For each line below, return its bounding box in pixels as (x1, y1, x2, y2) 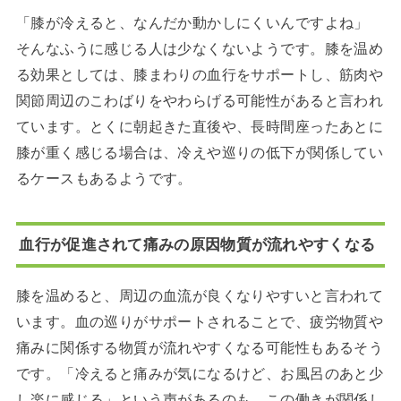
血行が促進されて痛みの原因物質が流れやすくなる (19, 235, 376, 254)
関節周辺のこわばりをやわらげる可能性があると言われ (15, 91, 384, 108)
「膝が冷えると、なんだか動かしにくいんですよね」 (15, 13, 369, 30)
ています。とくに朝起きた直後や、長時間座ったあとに (15, 117, 384, 134)
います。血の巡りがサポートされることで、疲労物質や (15, 312, 384, 329)
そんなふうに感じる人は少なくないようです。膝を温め (15, 39, 384, 56)
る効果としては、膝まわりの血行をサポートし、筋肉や (15, 65, 384, 82)
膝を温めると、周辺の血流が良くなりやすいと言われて (15, 286, 384, 303)
